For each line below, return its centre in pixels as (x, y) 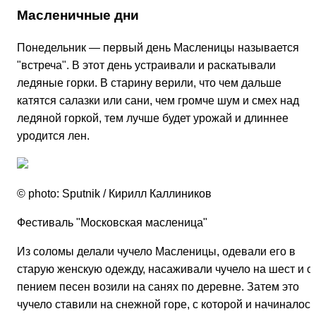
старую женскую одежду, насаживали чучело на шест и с (165, 269)
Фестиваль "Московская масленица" (112, 222)
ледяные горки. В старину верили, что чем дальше (149, 83)
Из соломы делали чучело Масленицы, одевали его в (156, 251)
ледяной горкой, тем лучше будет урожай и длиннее (153, 118)
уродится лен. (53, 135)
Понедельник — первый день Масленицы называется (158, 47)
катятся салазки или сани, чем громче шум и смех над (158, 100)
